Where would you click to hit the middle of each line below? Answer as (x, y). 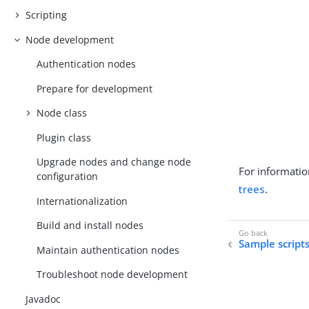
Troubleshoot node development (112, 275)
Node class (62, 113)
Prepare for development (95, 88)
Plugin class (64, 137)
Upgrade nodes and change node (114, 162)
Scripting (47, 15)
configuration (68, 177)
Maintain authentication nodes (108, 250)
